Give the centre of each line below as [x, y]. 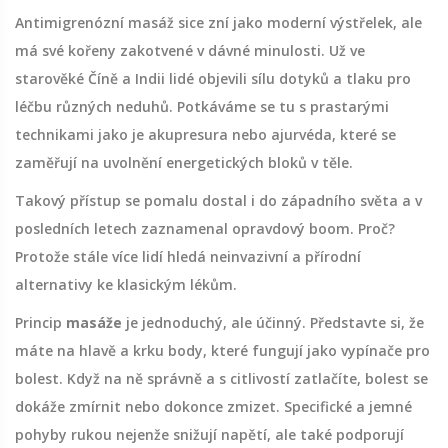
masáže [94, 323]
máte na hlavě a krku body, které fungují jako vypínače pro [222, 351]
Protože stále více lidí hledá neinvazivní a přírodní [188, 257]
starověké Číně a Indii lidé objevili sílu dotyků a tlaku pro [213, 79]
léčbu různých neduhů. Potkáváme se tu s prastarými [202, 107]
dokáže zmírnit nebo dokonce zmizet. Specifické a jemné [213, 407]
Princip [40, 323]
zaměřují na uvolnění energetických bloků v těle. [184, 163]
